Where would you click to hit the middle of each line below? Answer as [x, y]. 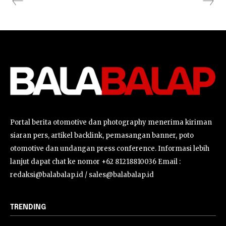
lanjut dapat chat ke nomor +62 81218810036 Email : [95, 162]
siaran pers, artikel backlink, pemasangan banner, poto [102, 136]
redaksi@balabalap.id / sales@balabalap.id [82, 175]
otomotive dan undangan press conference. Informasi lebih [110, 149]
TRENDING [28, 208]
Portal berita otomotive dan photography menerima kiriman [111, 123]
